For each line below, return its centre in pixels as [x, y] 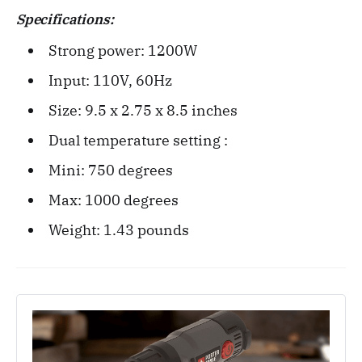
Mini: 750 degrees [110, 170]
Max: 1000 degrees [113, 200]
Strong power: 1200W [122, 51]
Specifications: [65, 20]
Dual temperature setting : [138, 141]
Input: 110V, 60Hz [110, 81]
